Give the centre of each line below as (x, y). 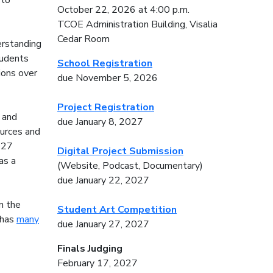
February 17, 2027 (97, 264)
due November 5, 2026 (107, 78)
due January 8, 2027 (100, 122)
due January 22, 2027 (103, 181)
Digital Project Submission (120, 151)
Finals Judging (90, 249)
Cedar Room (83, 39)
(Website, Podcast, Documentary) (130, 166)
